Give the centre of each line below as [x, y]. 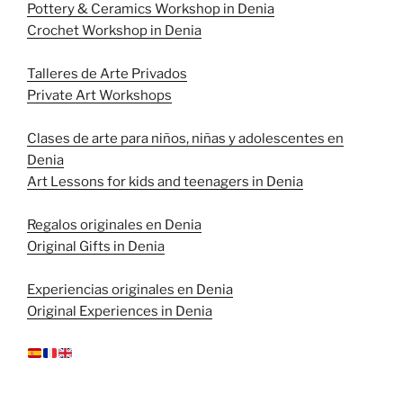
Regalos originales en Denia [114, 224]
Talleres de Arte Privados [107, 73]
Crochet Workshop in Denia [114, 30]
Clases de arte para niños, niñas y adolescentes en [185, 138]
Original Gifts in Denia [96, 246]
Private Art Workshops [99, 95]
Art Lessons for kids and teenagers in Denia [165, 181]
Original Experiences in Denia [120, 311]
